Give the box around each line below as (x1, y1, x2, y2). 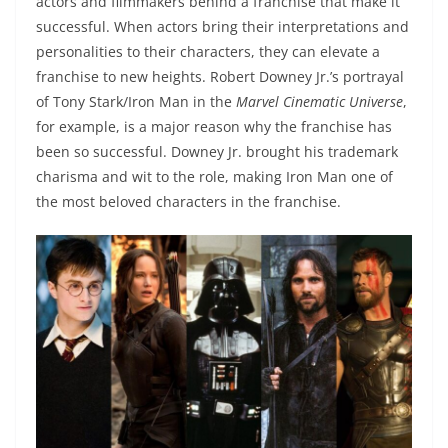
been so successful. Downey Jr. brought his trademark (36, 142, 398, 162)
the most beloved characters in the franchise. (36, 192, 345, 212)
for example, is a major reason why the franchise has (36, 117, 392, 137)
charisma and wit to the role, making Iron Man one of (36, 167, 393, 187)
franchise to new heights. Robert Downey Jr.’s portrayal (36, 67, 404, 87)
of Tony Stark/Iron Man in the (36, 92, 236, 112)
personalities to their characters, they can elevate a (36, 42, 380, 62)
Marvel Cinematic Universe (236, 92, 403, 112)
